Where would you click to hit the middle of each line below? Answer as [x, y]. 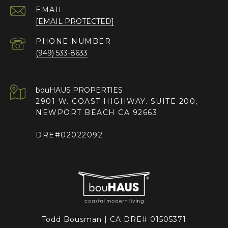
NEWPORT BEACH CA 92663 [96, 113]
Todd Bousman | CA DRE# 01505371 [114, 220]
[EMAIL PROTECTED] [75, 22]
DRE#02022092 [69, 135]
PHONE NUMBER [73, 41]
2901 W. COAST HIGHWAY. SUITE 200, [117, 102]
